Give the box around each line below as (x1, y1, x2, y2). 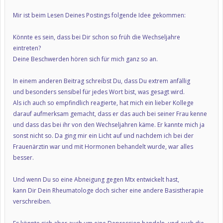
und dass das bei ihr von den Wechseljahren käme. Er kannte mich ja (13, 120, 205, 129)
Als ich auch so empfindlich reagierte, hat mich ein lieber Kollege (13, 99, 194, 107)
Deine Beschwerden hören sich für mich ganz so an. (13, 55, 158, 63)
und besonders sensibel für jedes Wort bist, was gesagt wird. (13, 88, 185, 96)
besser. (13, 153, 34, 162)
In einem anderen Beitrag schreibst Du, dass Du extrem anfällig (13, 77, 190, 85)
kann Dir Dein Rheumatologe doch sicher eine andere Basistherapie (13, 186, 204, 195)
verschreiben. (13, 197, 51, 206)
